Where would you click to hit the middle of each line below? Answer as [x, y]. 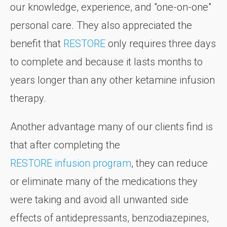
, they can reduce [169, 163]
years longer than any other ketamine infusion [112, 80]
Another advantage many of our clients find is [111, 126]
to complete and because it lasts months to [106, 62]
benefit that [37, 43]
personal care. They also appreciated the [101, 25]
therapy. [28, 98]
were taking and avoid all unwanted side [99, 199]
